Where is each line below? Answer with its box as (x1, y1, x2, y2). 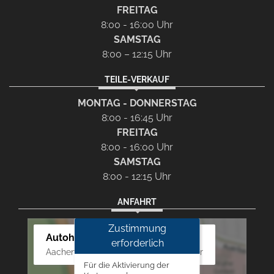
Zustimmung (108, 223, 166, 235)
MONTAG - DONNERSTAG (77, 97, 197, 109)
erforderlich (111, 237, 163, 250)
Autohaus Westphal (46, 232, 138, 244)
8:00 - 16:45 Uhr (102, 112, 172, 124)
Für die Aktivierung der (83, 261, 169, 270)
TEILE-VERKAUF (105, 74, 169, 85)
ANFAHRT (117, 196, 157, 207)
